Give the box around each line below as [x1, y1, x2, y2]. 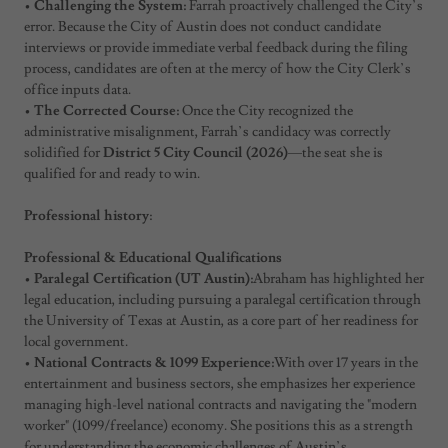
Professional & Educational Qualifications [24, 248, 282, 267]
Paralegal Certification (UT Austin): [34, 269, 253, 288]
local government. [24, 332, 128, 351]
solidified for [24, 143, 103, 162]
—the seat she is [288, 143, 383, 162]
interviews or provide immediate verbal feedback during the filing [24, 38, 408, 57]
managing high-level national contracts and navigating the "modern [24, 395, 417, 414]
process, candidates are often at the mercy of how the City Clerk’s [24, 59, 411, 78]
